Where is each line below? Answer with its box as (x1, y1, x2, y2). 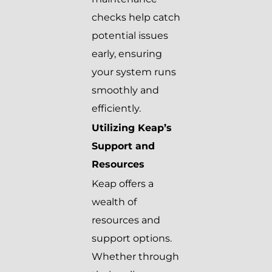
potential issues (92, 30, 168, 42)
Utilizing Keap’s (92, 122, 172, 134)
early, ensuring (92, 48, 162, 60)
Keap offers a (92, 178, 154, 190)
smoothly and (92, 84, 159, 97)
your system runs (92, 66, 176, 78)
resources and (92, 214, 160, 226)
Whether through (92, 251, 179, 263)
